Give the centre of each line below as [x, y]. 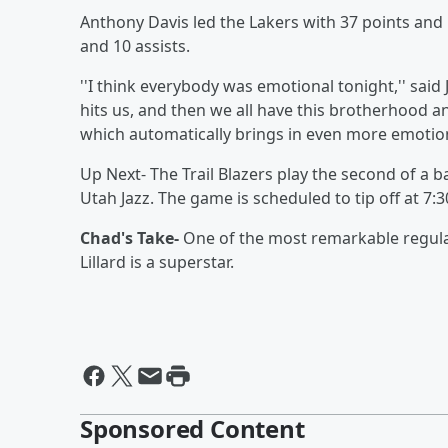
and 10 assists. [135, 46]
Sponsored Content [192, 428]
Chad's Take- [131, 238]
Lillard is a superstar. [157, 262]
